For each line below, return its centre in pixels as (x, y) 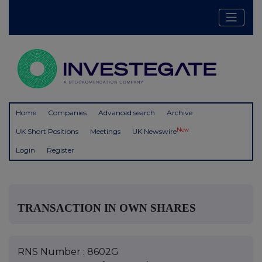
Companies (67, 113)
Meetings (105, 132)
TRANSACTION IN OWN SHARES (107, 208)
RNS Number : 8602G (68, 251)
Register (61, 150)
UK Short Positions (47, 132)
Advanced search (127, 113)
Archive (180, 113)
